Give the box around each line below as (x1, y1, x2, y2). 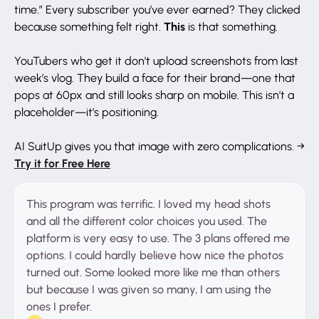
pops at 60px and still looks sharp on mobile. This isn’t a (14, 88, 294, 103)
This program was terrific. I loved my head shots (26, 197, 271, 211)
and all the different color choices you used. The (26, 214, 267, 229)
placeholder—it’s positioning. (14, 105, 159, 120)
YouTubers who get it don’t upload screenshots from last (14, 53, 298, 68)
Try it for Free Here (14, 155, 110, 171)
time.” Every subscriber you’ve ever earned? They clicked (14, 2, 300, 17)
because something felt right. (14, 19, 164, 34)
